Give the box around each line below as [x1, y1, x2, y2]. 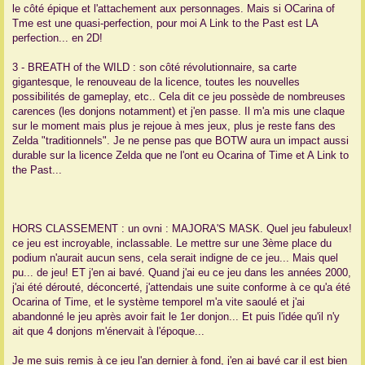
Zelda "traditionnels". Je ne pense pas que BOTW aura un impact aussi [12, 134, 349, 147]
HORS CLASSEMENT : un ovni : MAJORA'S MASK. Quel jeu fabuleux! [12, 222, 352, 235]
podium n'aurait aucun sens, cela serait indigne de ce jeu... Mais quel [12, 252, 338, 265]
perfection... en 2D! [12, 32, 103, 45]
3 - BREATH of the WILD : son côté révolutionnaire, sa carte [12, 61, 297, 74]
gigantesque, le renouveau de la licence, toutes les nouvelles [12, 76, 300, 89]
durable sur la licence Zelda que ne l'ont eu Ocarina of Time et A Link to [12, 149, 349, 162]
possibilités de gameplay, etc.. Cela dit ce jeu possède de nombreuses [12, 90, 345, 103]
